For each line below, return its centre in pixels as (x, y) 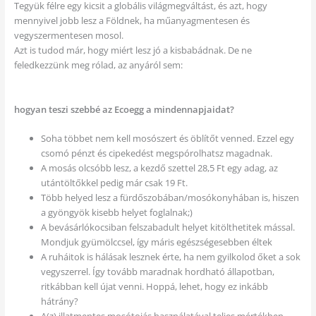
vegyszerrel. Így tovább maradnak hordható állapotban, (157, 272)
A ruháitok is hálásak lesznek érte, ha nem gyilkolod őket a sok (170, 257)
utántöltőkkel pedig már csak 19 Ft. (114, 183)
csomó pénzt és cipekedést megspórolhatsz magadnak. (156, 153)
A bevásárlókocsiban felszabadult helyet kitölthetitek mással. (168, 227)
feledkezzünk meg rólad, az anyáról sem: (98, 65)
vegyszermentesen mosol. (68, 36)
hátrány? (59, 302)
